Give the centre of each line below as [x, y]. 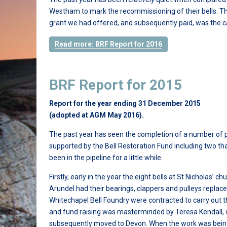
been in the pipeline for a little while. [106, 158]
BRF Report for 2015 [116, 85]
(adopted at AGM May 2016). [97, 115]
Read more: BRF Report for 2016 [108, 44]
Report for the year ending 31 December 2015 [125, 103]
